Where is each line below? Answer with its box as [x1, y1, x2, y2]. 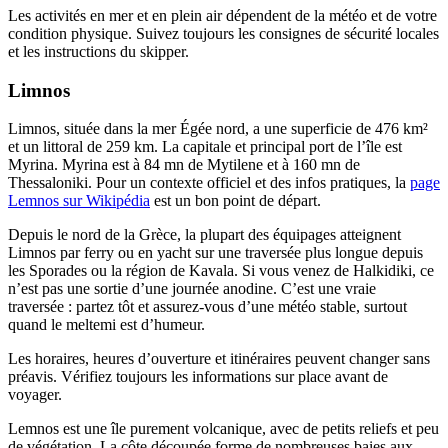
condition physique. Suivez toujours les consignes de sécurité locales [8, 24, 439, 42]
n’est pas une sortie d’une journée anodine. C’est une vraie [8, 280, 376, 298]
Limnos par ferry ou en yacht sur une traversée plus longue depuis [8, 244, 423, 262]
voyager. [8, 386, 62, 404]
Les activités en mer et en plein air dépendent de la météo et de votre [8, 6, 437, 24]
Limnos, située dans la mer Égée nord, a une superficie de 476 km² [8, 120, 428, 138]
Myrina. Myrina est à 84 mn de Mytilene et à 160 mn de [8, 156, 360, 174]
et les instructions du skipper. [8, 42, 189, 60]
